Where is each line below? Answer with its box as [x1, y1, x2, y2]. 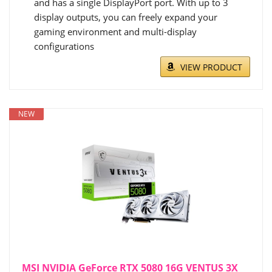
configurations [34, 40, 94, 53]
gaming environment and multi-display [34, 25, 197, 38]
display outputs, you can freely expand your [34, 11, 217, 24]
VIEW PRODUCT [180, 61, 242, 73]
